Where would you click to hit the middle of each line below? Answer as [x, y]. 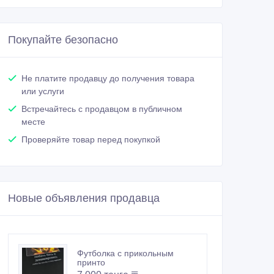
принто [91, 263]
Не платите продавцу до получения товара [108, 79]
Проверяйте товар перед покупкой [91, 140]
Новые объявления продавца [84, 198]
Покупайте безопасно [63, 40]
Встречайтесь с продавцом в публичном [102, 109]
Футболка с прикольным [125, 254]
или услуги [43, 91]
